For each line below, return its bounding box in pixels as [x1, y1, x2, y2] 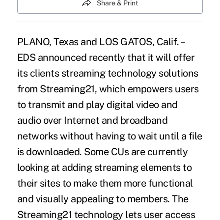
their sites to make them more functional [17, 177, 193, 189]
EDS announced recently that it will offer [17, 51, 195, 63]
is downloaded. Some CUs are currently [17, 145, 188, 158]
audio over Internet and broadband [17, 114, 168, 126]
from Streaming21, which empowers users [17, 82, 199, 95]
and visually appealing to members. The [17, 192, 189, 205]
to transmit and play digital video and [17, 98, 178, 110]
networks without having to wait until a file [17, 130, 202, 142]
